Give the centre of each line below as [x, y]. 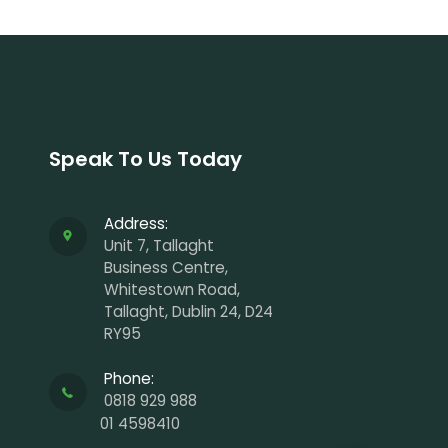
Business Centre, [166, 268]
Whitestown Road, [172, 290]
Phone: [129, 379]
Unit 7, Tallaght [159, 246]
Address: [136, 224]
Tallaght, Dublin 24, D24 [189, 312]
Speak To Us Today [145, 159]
